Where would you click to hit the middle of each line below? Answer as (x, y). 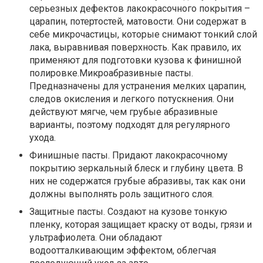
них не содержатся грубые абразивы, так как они (137, 181)
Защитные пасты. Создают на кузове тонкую (128, 212)
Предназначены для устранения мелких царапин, (138, 86)
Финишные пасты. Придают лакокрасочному (129, 155)
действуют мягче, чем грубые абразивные (124, 112)
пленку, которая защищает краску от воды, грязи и (141, 225)
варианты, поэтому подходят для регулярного (130, 125)
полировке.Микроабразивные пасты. (111, 73)
